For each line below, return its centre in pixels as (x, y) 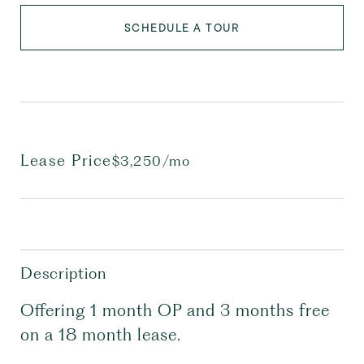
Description (63, 273)
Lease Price (66, 160)
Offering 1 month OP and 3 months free (175, 310)
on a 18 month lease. (101, 335)
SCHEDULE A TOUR (182, 28)
